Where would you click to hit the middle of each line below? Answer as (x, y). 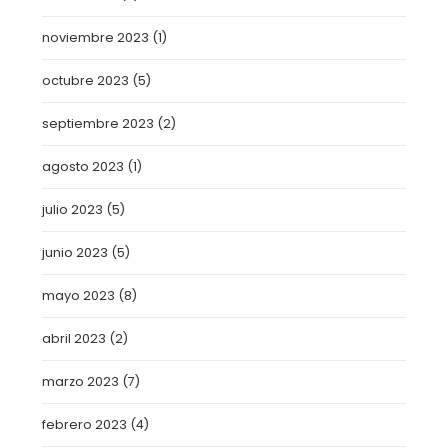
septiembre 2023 (98, 123)
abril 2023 (74, 338)
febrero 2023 (85, 424)
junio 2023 (75, 252)
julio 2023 (73, 209)
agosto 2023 (83, 166)
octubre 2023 (86, 80)
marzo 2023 (81, 381)
